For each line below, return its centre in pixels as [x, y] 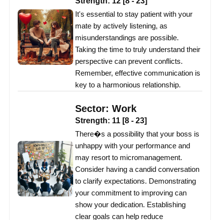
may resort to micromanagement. [129, 158]
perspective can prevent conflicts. [129, 61]
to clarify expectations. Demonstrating [136, 181]
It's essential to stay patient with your [134, 14]
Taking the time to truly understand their [138, 50]
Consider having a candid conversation [137, 169]
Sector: [94, 109]
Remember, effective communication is [138, 73]
